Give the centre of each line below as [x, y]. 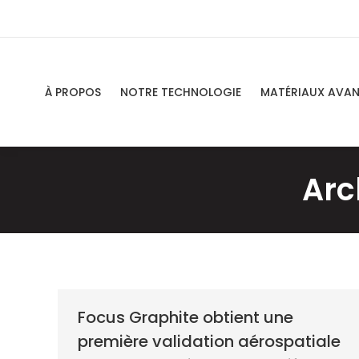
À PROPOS [73, 92]
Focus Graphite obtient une [186, 317]
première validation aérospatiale [209, 341]
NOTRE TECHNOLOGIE [181, 92]
